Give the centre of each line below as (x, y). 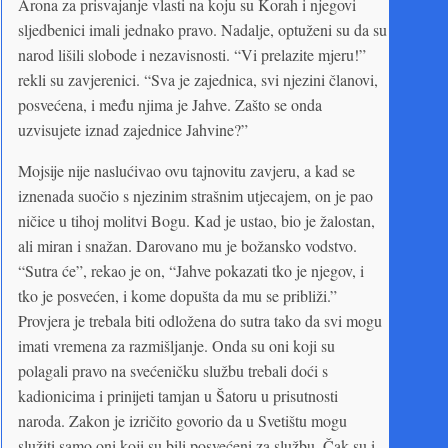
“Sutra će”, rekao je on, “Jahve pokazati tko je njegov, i (191, 270)
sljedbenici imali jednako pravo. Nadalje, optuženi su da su (202, 29)
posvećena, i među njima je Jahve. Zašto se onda (170, 104)
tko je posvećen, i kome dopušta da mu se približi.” (177, 295)
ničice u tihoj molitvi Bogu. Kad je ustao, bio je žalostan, (196, 220)
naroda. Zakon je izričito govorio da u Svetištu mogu (182, 420)
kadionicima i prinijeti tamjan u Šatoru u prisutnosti (178, 395)
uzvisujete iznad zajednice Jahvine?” (133, 129)
